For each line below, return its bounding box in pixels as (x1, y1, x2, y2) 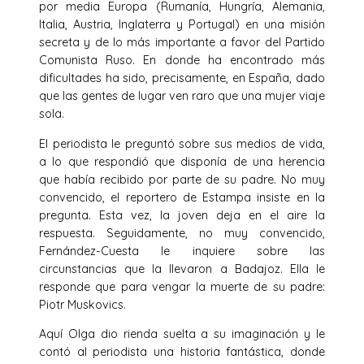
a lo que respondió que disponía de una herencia (39, 154, 325, 169)
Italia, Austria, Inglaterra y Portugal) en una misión (39, 17, 325, 32)
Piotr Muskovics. (39, 297, 126, 312)
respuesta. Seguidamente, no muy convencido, (39, 225, 325, 240)
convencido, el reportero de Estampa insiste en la (39, 189, 325, 205)
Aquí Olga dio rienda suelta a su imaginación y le (39, 326, 325, 341)
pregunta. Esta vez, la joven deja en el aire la (39, 207, 325, 223)
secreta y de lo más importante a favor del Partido (39, 35, 325, 50)
